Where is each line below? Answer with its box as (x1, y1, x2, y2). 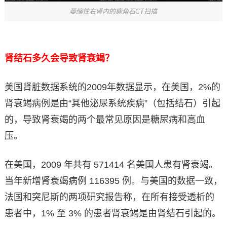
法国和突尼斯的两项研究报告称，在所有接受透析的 (4, 192, 214, 203)
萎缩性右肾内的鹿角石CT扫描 (69, 7, 158, 15)
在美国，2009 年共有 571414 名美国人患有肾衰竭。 (4, 160, 218, 170)
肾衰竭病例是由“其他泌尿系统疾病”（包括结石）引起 (4, 98, 220, 109)
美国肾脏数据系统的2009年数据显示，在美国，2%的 (4, 82, 220, 93)
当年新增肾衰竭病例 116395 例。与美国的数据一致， (4, 176, 222, 186)
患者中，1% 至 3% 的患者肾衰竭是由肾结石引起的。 (4, 208, 221, 219)
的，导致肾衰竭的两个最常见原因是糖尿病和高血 (4, 115, 205, 125)
